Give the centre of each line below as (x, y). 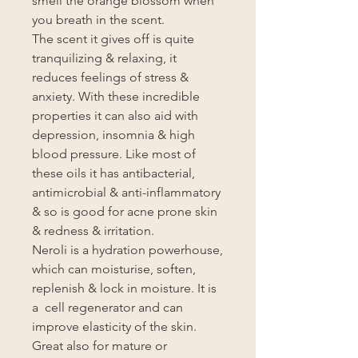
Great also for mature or (99, 346)
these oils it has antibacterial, (113, 173)
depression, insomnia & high (113, 135)
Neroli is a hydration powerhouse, (127, 250)
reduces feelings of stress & (110, 77)
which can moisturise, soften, (114, 269)
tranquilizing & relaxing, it (104, 58)
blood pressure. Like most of (114, 154)
